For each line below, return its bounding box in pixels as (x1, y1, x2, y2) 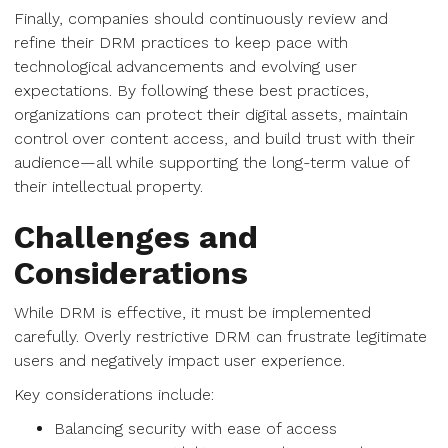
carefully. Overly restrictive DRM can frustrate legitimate (14, 327, 427, 346)
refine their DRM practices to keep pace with (14, 33, 348, 52)
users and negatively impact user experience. (14, 351, 345, 370)
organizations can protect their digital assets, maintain (14, 105, 408, 124)
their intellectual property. (14, 177, 203, 196)
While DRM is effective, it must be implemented (14, 303, 371, 322)
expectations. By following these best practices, (14, 81, 369, 100)
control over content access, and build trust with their (14, 129, 415, 148)
